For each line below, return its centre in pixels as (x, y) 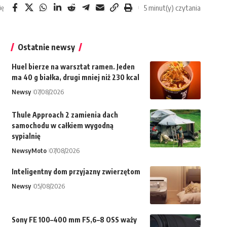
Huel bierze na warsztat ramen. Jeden (73, 67)
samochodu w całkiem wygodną (62, 126)
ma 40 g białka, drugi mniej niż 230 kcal (75, 78)
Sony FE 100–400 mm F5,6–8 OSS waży (74, 220)
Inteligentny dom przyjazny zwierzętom (76, 172)
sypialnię (26, 136)
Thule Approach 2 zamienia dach (65, 115)
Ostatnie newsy (46, 47)
